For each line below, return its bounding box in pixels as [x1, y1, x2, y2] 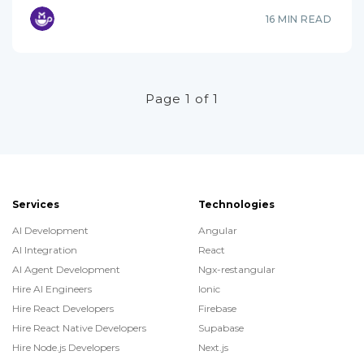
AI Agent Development [12, 262, 120, 275]
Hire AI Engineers [12, 282, 92, 295]
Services [12, 197, 59, 210]
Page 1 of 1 [145, 91, 219, 107]
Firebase [198, 301, 236, 314]
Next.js [198, 340, 228, 353]
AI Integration [12, 243, 77, 256]
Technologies [198, 197, 275, 210]
